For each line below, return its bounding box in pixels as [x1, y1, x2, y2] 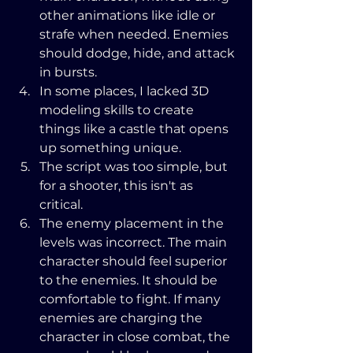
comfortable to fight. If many [39, 291, 224, 307]
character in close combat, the [39, 329, 233, 344]
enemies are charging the [39, 310, 206, 325]
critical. [39, 196, 83, 212]
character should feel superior [39, 253, 230, 269]
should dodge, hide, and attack [39, 45, 238, 61]
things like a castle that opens [39, 121, 232, 136]
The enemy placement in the [39, 215, 227, 231]
